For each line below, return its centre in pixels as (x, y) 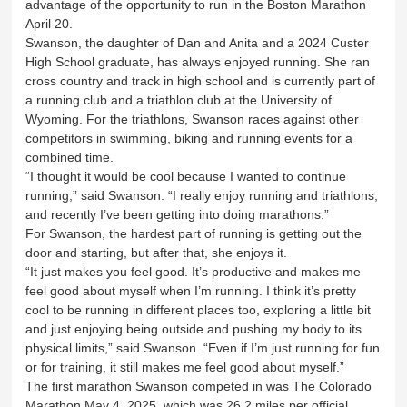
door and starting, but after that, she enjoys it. (159, 252)
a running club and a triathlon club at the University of (179, 99)
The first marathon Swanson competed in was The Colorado (199, 386)
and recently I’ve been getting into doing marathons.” (178, 214)
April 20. (51, 23)
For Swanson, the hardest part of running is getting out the (194, 233)
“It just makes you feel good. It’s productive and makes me (194, 271)
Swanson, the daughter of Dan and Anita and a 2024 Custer (198, 42)
